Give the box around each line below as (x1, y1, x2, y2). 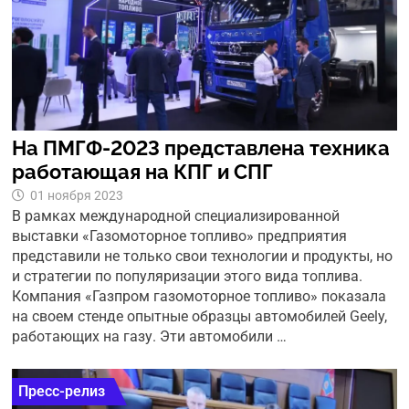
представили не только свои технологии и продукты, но (12, 246, 393, 265)
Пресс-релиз (18, 382, 106, 400)
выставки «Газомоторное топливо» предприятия (12, 226, 348, 245)
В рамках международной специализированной (12, 206, 341, 225)
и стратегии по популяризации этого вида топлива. (12, 267, 363, 285)
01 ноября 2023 (30, 187, 124, 203)
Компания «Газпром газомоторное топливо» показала (12, 287, 387, 305)
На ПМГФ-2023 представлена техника (12, 135, 391, 160)
